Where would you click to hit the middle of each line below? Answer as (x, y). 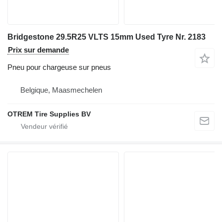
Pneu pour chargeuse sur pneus (59, 67)
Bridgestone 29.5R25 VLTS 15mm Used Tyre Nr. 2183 (107, 37)
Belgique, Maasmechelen (61, 90)
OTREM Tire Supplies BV (49, 114)
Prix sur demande (38, 50)
